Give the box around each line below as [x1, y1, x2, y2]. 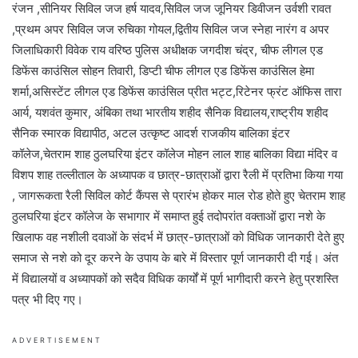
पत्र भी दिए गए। [12, 291, 83, 307]
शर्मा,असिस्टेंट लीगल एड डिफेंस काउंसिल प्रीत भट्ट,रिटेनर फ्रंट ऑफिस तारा [12, 83, 341, 99]
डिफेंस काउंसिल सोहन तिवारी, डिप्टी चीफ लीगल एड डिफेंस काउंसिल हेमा [12, 62, 314, 78]
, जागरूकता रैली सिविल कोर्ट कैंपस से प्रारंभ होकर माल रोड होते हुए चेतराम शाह [12, 187, 345, 203]
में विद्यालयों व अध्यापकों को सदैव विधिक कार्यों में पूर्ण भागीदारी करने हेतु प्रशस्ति [12, 270, 338, 286]
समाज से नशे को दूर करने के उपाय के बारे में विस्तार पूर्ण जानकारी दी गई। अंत [12, 249, 338, 265]
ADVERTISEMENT [12, 335, 102, 344]
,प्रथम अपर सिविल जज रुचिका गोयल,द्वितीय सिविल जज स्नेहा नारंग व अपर [12, 21, 329, 37]
